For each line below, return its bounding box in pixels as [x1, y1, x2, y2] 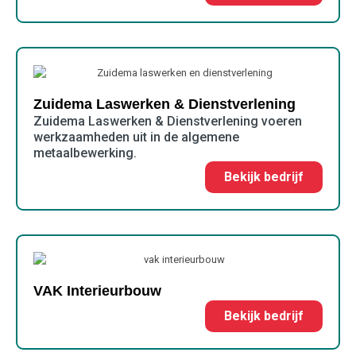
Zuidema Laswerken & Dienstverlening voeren [33, 113, 302, 129]
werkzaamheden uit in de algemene [33, 129, 239, 145]
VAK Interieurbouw [33, 283, 161, 300]
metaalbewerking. [33, 145, 137, 161]
